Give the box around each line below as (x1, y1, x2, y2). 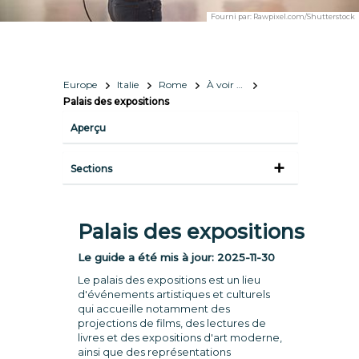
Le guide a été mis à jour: (77, 251, 217, 264)
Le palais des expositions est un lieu (77, 273, 260, 286)
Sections (70, 163, 112, 175)
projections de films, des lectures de (77, 317, 266, 329)
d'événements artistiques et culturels (77, 288, 270, 301)
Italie (116, 79, 139, 91)
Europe (63, 79, 97, 91)
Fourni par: (211, 12, 252, 21)
